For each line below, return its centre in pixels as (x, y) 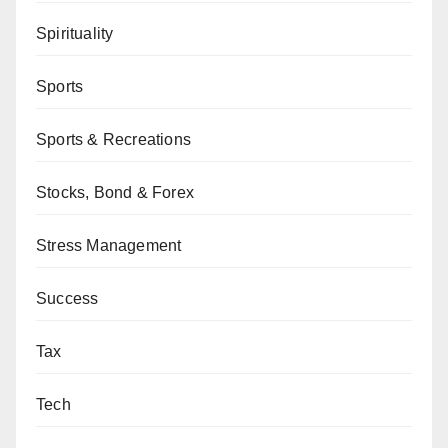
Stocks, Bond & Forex (115, 192)
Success (67, 298)
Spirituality (75, 33)
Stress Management (109, 245)
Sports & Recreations (113, 139)
